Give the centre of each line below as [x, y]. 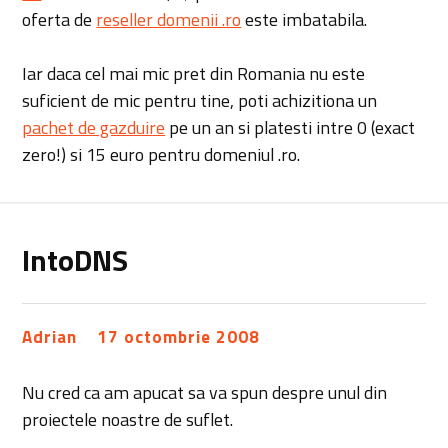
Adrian [50, 337]
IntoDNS [75, 260]
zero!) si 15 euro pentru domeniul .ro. [161, 155]
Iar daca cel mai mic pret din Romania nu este [194, 74]
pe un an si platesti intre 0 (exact [290, 128]
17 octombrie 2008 [179, 337]
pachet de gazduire [94, 128]
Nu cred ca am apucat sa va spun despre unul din [205, 392]
